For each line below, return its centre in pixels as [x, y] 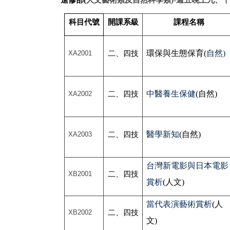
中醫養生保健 [171, 94]
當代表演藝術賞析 [179, 204]
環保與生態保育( [177, 53]
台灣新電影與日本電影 [188, 166]
